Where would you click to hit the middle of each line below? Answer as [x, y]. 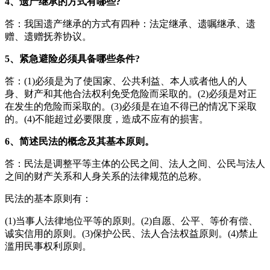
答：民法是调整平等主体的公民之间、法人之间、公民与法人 [135, 163]
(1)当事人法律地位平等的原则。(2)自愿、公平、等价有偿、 [131, 221]
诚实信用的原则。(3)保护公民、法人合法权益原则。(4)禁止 [131, 233]
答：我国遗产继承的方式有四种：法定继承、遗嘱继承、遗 [130, 24]
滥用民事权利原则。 [48, 246]
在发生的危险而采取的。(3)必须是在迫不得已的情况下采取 [131, 106]
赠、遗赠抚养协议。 [48, 36]
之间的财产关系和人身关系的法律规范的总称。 [106, 176]
